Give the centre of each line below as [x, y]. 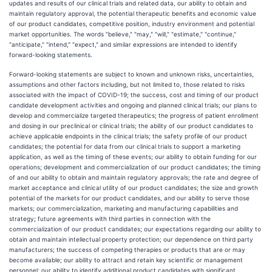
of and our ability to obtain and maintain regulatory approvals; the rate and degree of [134, 177]
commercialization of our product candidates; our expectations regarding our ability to [135, 229]
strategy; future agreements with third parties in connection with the [110, 219]
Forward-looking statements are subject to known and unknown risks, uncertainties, [131, 74]
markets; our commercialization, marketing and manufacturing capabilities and [124, 208]
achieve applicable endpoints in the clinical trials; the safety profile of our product [128, 136]
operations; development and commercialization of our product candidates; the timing [135, 167]
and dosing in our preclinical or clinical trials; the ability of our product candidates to [131, 126]
